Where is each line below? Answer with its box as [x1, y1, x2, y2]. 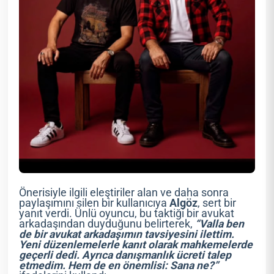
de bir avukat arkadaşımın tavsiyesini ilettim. [19, 228, 235, 240]
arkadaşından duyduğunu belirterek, [19, 217, 196, 230]
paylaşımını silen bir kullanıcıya [19, 196, 168, 209]
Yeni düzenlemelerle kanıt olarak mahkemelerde [19, 238, 253, 251]
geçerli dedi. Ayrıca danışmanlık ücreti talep [19, 248, 232, 261]
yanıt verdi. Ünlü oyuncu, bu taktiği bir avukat [19, 207, 235, 220]
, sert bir [198, 196, 237, 209]
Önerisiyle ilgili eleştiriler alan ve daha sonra [19, 186, 229, 199]
